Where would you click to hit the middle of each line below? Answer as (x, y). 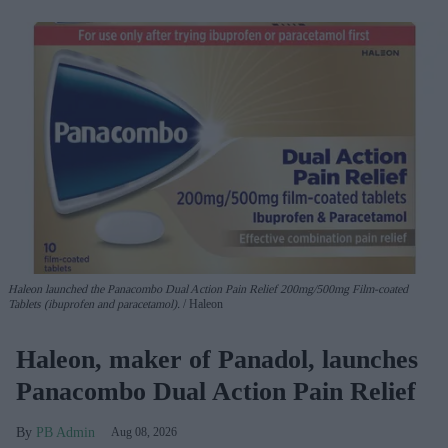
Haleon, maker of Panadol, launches (217, 359)
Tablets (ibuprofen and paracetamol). (94, 303)
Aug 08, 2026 (144, 431)
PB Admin (65, 432)
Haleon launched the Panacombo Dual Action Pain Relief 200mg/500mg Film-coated (208, 288)
